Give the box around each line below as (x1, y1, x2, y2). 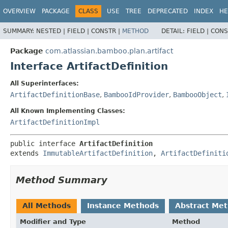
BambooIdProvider (104, 90, 169, 99)
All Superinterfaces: (10, 79, 79, 87)
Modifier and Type (20, 217, 86, 225)
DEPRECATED (148, 8, 188, 15)
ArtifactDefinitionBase (10, 90, 100, 99)
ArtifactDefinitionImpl (10, 118, 100, 126)
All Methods (22, 201, 71, 210)
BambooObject (173, 90, 222, 99)
